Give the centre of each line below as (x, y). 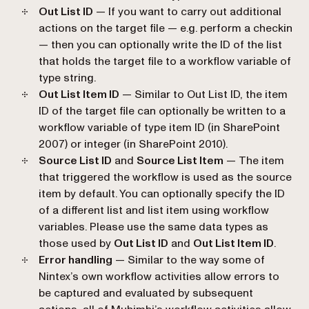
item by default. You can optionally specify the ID (162, 193)
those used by (76, 243)
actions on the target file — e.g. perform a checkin (166, 28)
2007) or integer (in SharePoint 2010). (133, 144)
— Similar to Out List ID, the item (203, 94)
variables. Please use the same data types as (153, 227)
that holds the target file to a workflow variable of (165, 61)
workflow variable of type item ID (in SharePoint (159, 127)
